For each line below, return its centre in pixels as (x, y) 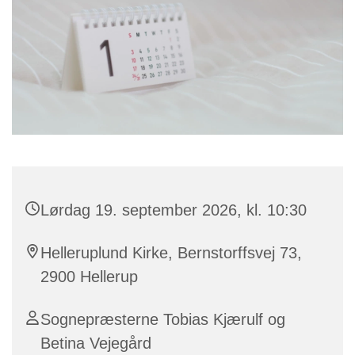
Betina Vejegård (96, 344)
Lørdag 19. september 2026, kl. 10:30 (174, 210)
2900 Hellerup (89, 277)
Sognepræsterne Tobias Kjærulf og (163, 320)
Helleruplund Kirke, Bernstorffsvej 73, (171, 253)
